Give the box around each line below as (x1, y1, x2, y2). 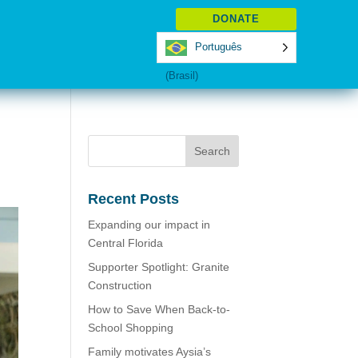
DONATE (212, 13, 260, 25)
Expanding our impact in (88, 218, 211, 231)
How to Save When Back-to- (88, 303, 231, 316)
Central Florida (88, 237, 164, 249)
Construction (88, 279, 153, 292)
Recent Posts (88, 191, 180, 207)
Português (195, 41, 243, 53)
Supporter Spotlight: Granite (88, 261, 230, 273)
